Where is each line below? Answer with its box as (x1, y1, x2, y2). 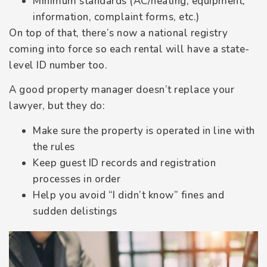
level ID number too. (9, 58, 107, 72)
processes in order (33, 172, 120, 186)
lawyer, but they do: (9, 99, 105, 113)
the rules (33, 139, 75, 154)
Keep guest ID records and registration (33, 156, 216, 170)
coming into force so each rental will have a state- (9, 42, 250, 56)
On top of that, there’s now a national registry (9, 26, 228, 40)
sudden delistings (33, 204, 117, 218)
